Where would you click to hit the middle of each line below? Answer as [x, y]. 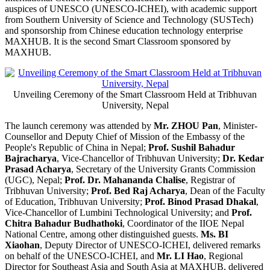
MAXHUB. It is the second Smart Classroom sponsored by [118, 42]
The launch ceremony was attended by [79, 126]
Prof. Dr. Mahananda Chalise [125, 180]
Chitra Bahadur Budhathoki [64, 224]
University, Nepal [135, 105]
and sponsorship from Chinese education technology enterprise [124, 31]
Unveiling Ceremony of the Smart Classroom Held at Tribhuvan [135, 95]
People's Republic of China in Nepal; [75, 148]
